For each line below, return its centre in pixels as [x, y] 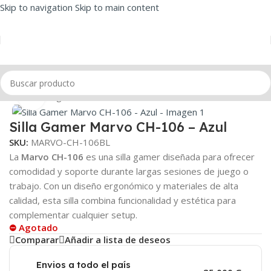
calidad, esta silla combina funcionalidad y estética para [122, 200]
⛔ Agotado [34, 227]
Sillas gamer [59, 96]
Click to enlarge [78, 96]
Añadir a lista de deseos [118, 240]
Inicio [20, 96]
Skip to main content [117, 7]
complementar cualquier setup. [73, 214]
